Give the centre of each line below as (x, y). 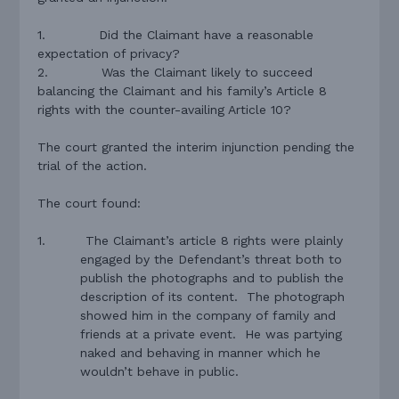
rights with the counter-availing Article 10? (165, 109)
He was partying (294, 334)
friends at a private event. (159, 334)
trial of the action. (93, 165)
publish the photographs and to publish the (212, 277)
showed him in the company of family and (208, 315)
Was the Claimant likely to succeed (208, 72)
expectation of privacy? (109, 53)
